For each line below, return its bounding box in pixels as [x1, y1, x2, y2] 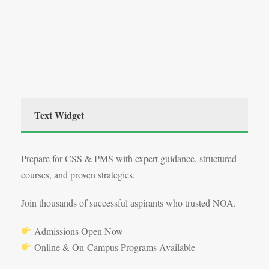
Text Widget [34, 107, 84, 122]
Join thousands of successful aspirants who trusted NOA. [21, 196, 236, 209]
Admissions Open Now [32, 224, 124, 237]
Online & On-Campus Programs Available [32, 240, 196, 253]
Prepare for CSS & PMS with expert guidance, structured [21, 151, 237, 165]
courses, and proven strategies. [21, 168, 135, 181]
